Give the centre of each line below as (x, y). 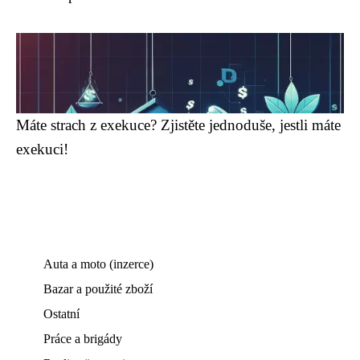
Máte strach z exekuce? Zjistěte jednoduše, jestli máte (178, 125)
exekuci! (42, 149)
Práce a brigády (83, 339)
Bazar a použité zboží (98, 289)
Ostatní (61, 314)
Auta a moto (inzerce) (98, 264)
